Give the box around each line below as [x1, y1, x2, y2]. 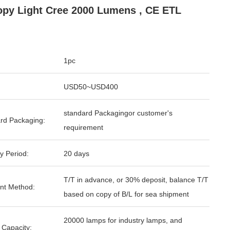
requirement [64, 123, 103, 131]
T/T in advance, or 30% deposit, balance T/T [64, 176, 208, 184]
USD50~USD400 [64, 83, 118, 91]
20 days [64, 149, 89, 158]
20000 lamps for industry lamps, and [64, 216, 182, 224]
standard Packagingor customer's [64, 109, 172, 117]
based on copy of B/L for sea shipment [64, 190, 189, 198]
